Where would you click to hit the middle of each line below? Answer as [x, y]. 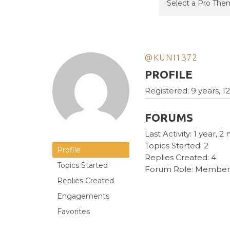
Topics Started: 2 [177, 146]
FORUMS [169, 118]
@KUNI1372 [171, 57]
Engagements [83, 196]
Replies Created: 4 [180, 158]
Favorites [73, 212]
